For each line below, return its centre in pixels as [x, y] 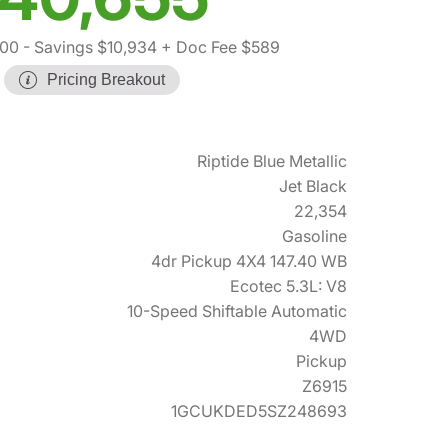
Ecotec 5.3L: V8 [288, 285]
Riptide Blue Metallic [272, 160]
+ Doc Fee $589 [218, 46]
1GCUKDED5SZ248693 [259, 410]
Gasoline [314, 235]
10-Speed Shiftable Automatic [237, 310]
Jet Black [313, 185]
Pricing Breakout [106, 79]
